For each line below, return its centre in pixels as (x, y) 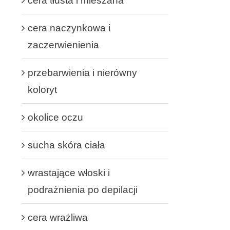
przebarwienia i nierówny (82, 72)
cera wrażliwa (58, 217)
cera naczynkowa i (69, 28)
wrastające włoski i (69, 172)
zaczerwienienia (63, 45)
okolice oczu (55, 117)
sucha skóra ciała (66, 145)
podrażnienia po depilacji (83, 189)
